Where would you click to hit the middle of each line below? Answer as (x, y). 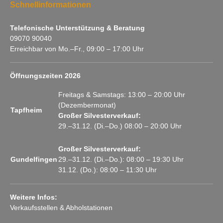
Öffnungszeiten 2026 (45, 75)
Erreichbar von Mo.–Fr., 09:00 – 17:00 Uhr (77, 49)
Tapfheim (26, 110)
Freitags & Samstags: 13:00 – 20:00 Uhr (122, 94)
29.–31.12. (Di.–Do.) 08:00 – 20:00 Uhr (120, 126)
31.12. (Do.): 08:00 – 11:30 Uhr (108, 169)
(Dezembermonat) (87, 105)
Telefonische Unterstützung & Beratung (77, 28)
